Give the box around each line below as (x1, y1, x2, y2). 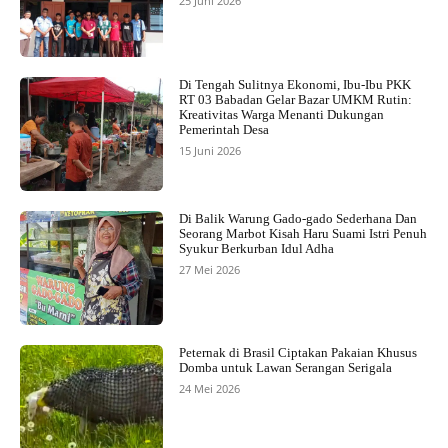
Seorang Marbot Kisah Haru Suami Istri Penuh (178, 225, 427, 241)
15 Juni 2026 (178, 142, 241, 158)
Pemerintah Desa (178, 121, 275, 137)
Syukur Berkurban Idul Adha (178, 240, 334, 256)
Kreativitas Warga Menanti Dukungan (178, 106, 384, 122)
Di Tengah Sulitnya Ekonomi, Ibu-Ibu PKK (178, 76, 411, 92)
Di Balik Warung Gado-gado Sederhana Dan (178, 210, 417, 226)
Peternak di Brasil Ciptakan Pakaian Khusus (178, 345, 417, 361)
